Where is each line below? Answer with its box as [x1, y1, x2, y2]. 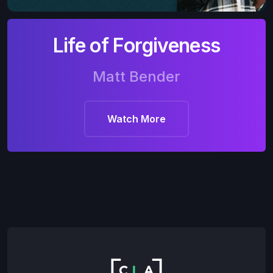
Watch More [107, 112, 166, 125]
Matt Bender [93, 67, 180, 85]
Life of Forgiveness [52, 33, 221, 57]
